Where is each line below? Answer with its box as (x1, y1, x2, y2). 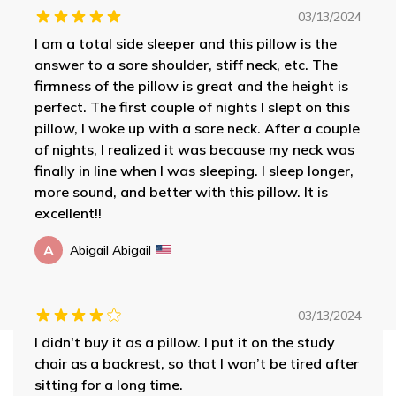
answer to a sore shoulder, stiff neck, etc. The (34, 55, 338, 73)
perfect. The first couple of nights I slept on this (34, 97, 350, 116)
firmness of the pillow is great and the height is (34, 76, 348, 95)
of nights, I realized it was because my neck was (34, 140, 354, 158)
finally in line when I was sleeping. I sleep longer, (34, 161, 354, 179)
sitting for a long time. (34, 375, 183, 393)
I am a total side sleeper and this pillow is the (34, 34, 337, 52)
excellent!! (34, 203, 102, 222)
